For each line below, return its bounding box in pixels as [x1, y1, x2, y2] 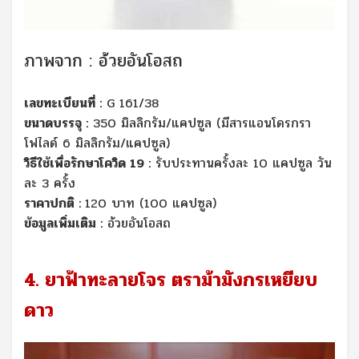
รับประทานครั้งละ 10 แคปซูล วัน [151, 152, 332, 173]
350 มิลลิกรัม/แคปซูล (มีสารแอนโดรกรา [88, 112, 311, 133]
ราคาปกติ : [24, 192, 85, 213]
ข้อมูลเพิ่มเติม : [24, 212, 103, 233]
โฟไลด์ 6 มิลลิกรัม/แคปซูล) [24, 132, 170, 153]
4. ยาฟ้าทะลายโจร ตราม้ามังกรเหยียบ [24, 264, 317, 295]
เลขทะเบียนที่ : [24, 92, 102, 113]
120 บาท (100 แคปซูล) [85, 192, 216, 213]
